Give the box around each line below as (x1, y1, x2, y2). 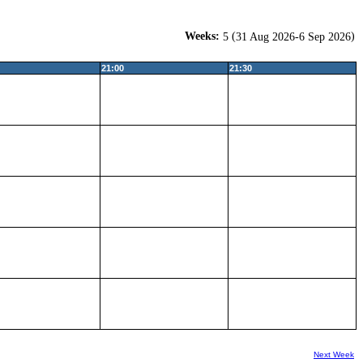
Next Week (314, 350, 354, 359)
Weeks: (185, 29, 223, 42)
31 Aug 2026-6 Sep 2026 (236, 30, 351, 44)
